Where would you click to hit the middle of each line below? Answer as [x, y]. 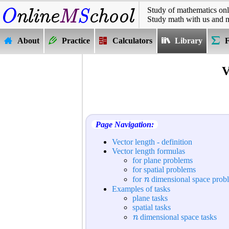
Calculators [132, 41]
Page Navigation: [125, 124]
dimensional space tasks [177, 217]
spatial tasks [152, 207]
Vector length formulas [148, 151]
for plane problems [163, 160]
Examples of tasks [141, 189]
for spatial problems [164, 169]
